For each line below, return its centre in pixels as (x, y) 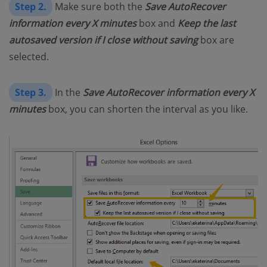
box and (157, 23)
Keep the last (207, 23)
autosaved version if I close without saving (103, 40)
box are (216, 40)
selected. (29, 56)
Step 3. (31, 92)
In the (68, 92)
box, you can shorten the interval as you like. (147, 109)
